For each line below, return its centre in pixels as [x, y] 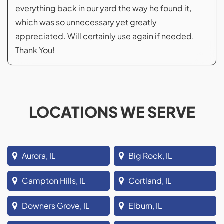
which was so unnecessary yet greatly [86, 22]
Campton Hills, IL [54, 181]
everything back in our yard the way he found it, [103, 8]
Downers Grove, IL [56, 206]
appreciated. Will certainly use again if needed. [105, 36]
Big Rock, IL [151, 156]
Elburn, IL [146, 206]
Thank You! [35, 50]
